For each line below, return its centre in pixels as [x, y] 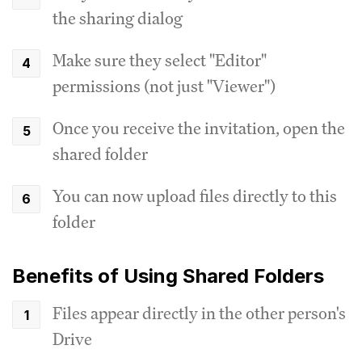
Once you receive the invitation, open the [199, 128]
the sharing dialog [118, 18]
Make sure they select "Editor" [160, 60]
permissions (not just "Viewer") [164, 86]
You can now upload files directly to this [195, 196]
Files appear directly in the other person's [199, 313]
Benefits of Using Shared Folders [168, 276]
